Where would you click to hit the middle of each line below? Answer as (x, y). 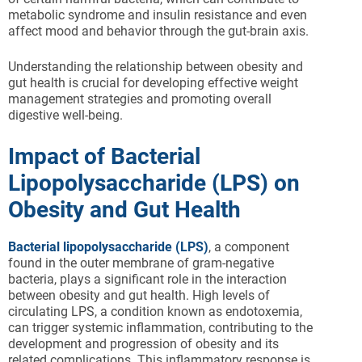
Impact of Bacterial (104, 157)
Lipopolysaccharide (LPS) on (154, 183)
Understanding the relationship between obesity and (156, 67)
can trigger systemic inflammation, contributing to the (160, 328)
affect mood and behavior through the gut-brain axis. (158, 32)
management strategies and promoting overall (140, 99)
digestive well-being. (65, 116)
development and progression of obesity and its (143, 344)
